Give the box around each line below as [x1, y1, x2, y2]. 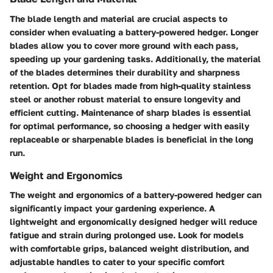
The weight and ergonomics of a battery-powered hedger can [10, 189, 261, 200]
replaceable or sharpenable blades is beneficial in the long [10, 133, 253, 144]
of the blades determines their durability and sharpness [10, 66, 240, 77]
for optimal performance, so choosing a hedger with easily [10, 120, 249, 131]
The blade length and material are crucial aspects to [10, 13, 227, 24]
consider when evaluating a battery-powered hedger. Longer [10, 26, 258, 37]
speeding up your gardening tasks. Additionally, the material [10, 53, 261, 64]
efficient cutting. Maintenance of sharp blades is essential [10, 107, 251, 118]
